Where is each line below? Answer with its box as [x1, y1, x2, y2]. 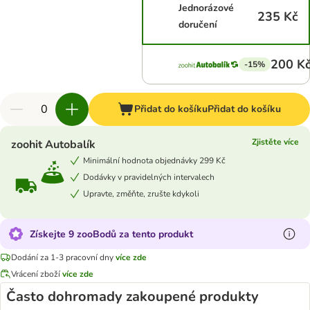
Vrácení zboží [11, 268, 62, 280]
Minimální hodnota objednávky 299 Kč [83, 154, 226, 166]
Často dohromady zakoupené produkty [6, 287, 259, 306]
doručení [179, 18, 218, 31]
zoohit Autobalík [11, 137, 95, 152]
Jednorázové [179, 1, 235, 15]
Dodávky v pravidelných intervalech [83, 171, 215, 183]
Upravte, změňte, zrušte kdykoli [83, 188, 199, 199]
